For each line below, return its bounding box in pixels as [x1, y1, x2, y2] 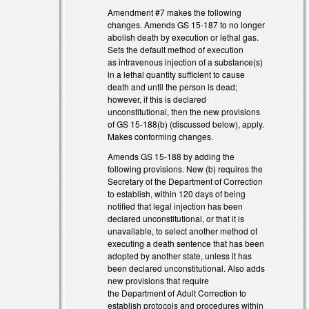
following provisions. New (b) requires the [108, 163, 263, 175]
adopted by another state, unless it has [108, 250, 252, 262]
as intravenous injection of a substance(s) [108, 56, 263, 68]
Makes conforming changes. [108, 130, 214, 143]
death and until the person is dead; [108, 81, 238, 93]
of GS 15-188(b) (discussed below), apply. [108, 118, 265, 130]
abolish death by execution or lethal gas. [108, 31, 259, 43]
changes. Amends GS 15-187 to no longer [108, 19, 266, 31]
